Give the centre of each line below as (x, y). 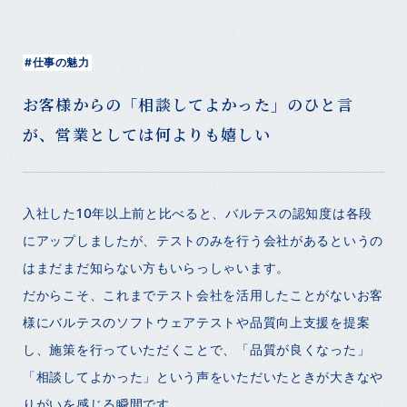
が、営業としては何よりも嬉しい (147, 134)
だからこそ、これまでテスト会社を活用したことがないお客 (203, 295)
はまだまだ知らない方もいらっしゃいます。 (156, 268)
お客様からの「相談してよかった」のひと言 (188, 104)
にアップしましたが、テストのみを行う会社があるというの (203, 241)
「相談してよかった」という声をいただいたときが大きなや (203, 377)
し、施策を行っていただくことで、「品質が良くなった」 (197, 350)
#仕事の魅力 (57, 63)
